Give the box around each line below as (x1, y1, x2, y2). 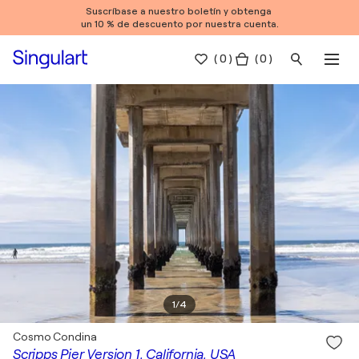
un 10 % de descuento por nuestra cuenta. (80, 18, 279, 30)
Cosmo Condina (13, 330, 97, 343)
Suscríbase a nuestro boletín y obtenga (85, 6, 274, 17)
